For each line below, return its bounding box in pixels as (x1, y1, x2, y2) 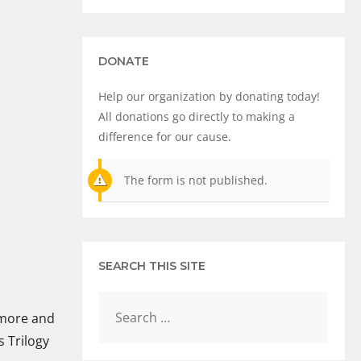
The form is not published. (124, 172, 268, 189)
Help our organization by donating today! (98, 89, 320, 104)
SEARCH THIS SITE (98, 259, 205, 274)
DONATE (98, 54, 149, 68)
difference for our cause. (98, 129, 231, 144)
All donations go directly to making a (98, 109, 295, 124)
